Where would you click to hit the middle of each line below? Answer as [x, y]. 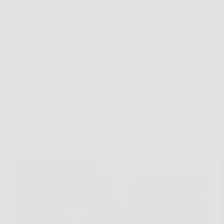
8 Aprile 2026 [57, 54]
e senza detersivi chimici [53, 148]
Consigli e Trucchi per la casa [81, 118]
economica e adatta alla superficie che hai [80, 7]
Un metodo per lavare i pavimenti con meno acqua [94, 139]
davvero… [32, 16]
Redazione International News [83, 35]
